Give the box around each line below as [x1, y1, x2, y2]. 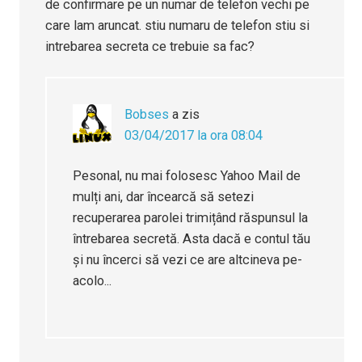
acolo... [73, 273, 112, 289]
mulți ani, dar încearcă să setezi [73, 189, 255, 205]
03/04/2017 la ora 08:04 [124, 128, 263, 144]
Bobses [124, 107, 170, 123]
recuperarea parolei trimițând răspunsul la [73, 210, 309, 226]
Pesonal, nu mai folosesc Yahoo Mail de [73, 168, 301, 184]
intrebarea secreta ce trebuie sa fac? [45, 39, 255, 55]
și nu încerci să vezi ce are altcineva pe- [73, 252, 303, 268]
